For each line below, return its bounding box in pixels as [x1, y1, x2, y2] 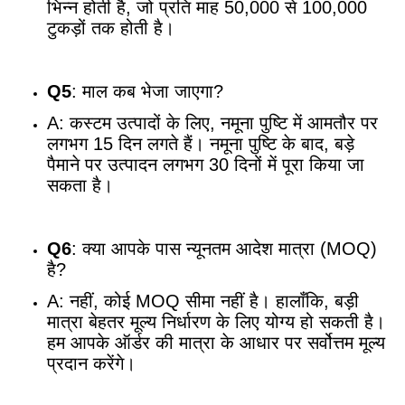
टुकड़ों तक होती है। [47, 18, 174, 39]
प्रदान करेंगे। [47, 353, 136, 374]
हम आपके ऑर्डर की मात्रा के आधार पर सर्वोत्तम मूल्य [47, 333, 385, 353]
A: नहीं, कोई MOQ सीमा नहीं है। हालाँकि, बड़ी [47, 291, 359, 312]
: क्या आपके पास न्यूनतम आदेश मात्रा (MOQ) [71, 239, 377, 259]
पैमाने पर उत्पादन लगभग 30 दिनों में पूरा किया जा [47, 155, 364, 175]
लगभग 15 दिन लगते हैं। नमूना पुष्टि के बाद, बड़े [47, 134, 354, 155]
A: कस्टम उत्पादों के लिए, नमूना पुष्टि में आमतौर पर [47, 113, 378, 134]
